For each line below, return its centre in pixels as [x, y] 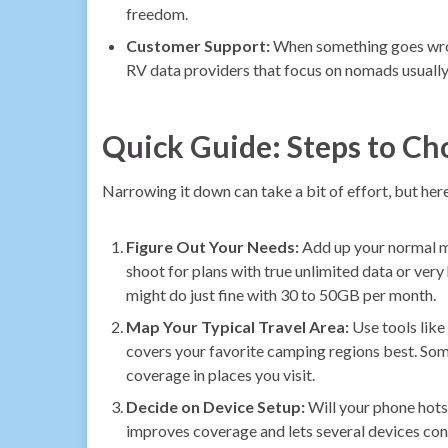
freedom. [157, 13]
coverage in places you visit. [220, 374]
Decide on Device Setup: [215, 406]
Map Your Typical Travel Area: [237, 326]
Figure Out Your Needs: [212, 246]
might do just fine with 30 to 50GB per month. [281, 294]
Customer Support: [198, 45]
